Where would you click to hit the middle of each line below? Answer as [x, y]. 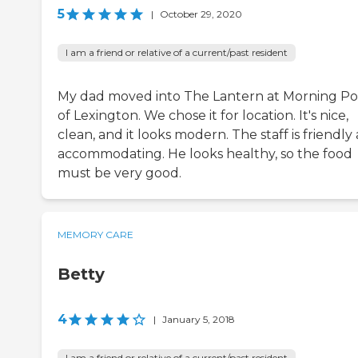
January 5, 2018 [199, 320]
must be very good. [119, 173]
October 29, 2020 [201, 14]
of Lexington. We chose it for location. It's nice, [203, 116]
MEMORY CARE [95, 235]
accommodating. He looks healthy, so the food [205, 154]
